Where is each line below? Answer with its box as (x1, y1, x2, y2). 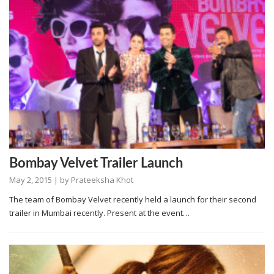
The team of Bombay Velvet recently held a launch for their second (9, 193, 256, 205)
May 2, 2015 (9, 174, 52, 185)
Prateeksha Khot (71, 174, 133, 185)
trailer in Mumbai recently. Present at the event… (9, 207, 190, 218)
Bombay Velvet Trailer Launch (9, 156, 183, 170)
